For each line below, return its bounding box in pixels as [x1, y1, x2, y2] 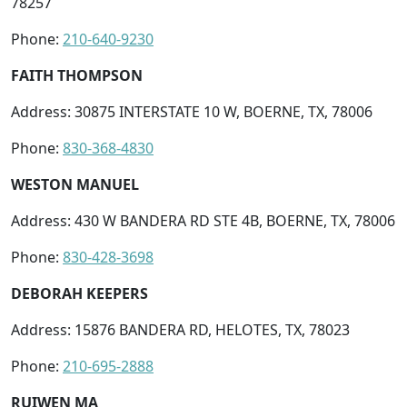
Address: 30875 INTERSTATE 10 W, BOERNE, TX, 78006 [11, 101, 372, 122]
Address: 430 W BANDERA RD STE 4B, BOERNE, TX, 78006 [11, 210, 395, 231]
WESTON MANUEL [11, 174, 139, 194]
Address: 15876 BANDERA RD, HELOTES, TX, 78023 [11, 319, 350, 340]
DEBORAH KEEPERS [11, 283, 148, 303]
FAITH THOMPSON [11, 65, 143, 85]
